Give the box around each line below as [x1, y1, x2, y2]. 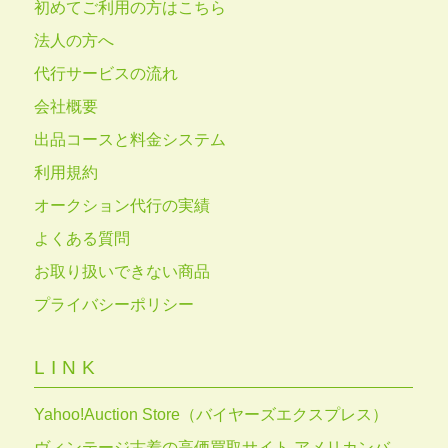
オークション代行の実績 [34, 196, 211, 214]
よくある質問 [34, 229, 131, 247]
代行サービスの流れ [34, 64, 179, 82]
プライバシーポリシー [34, 295, 195, 313]
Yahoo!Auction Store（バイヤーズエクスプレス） [34, 405, 389, 423]
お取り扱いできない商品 [34, 262, 211, 280]
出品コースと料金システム [34, 130, 227, 148]
